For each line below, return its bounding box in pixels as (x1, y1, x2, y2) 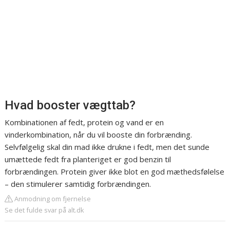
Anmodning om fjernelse (13, 194, 91, 204)
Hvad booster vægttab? (5, 98, 136, 113)
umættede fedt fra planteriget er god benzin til (5, 154, 171, 165)
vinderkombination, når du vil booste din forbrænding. (5, 129, 193, 140)
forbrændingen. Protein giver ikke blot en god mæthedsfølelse (5, 166, 225, 177)
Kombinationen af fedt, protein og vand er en (5, 117, 164, 128)
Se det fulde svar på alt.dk (5, 205, 85, 215)
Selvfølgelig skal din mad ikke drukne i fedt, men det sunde (5, 142, 210, 152)
